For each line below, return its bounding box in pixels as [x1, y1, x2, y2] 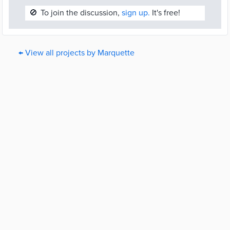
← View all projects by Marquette [18, 48, 135, 58]
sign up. [122, 8, 150, 18]
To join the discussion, [41, 8, 122, 18]
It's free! [150, 8, 180, 18]
